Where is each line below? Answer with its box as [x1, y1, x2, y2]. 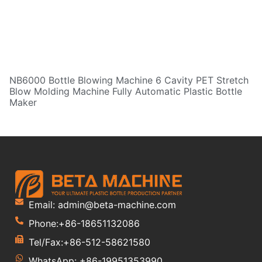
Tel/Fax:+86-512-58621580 [28, 236, 150, 249]
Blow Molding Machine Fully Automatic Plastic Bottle [9, 85, 242, 98]
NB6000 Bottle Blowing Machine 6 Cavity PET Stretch [9, 74, 249, 87]
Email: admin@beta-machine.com [28, 199, 176, 211]
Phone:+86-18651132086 [28, 218, 140, 230]
